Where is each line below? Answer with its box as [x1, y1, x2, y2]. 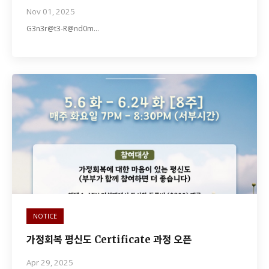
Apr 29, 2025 [26, 257, 73, 268]
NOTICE [33, 211, 57, 220]
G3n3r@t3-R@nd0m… [26, 23, 99, 34]
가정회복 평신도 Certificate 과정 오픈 [26, 234, 192, 246]
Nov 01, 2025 [26, 6, 75, 17]
